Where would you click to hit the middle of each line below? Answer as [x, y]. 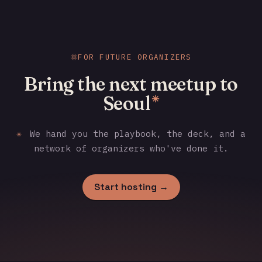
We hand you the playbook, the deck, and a [135, 133]
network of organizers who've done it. [131, 148]
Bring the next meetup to [131, 84]
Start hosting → [131, 187]
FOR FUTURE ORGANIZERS [135, 57]
